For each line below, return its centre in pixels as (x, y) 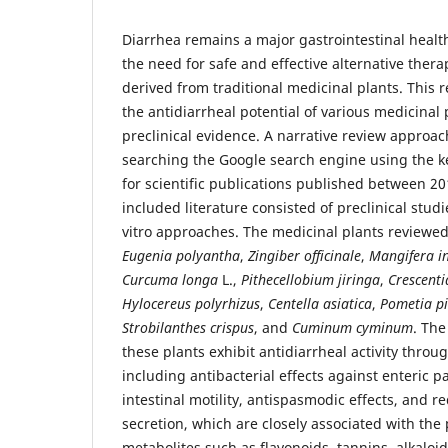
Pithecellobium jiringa (310, 280)
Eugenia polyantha (181, 256)
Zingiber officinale (304, 256)
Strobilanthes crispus (188, 328)
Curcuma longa (170, 280)
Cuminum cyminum (352, 328)
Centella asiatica (320, 304)
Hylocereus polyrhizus (191, 304)
